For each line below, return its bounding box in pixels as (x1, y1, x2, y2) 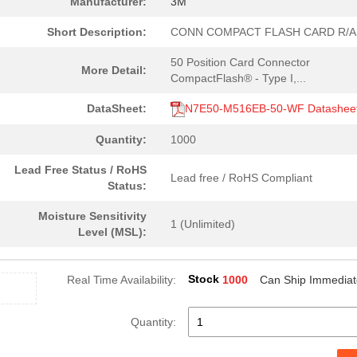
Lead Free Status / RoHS (14, 163, 147, 176)
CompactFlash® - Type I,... (171, 72, 306, 84)
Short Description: (47, 25, 147, 38)
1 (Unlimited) (171, 218, 235, 230)
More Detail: (81, 64, 147, 76)
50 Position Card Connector (171, 56, 310, 69)
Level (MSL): (78, 226, 147, 238)
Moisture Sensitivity (38, 210, 147, 222)
